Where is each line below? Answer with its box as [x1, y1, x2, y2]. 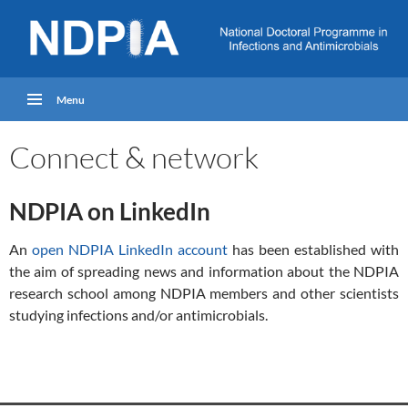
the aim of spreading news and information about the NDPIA [9, 261, 399, 280]
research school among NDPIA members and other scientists [9, 283, 399, 301]
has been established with [228, 240, 399, 258]
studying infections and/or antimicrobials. [9, 305, 268, 323]
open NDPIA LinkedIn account [32, 240, 228, 258]
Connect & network [9, 138, 259, 176]
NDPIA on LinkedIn [9, 196, 210, 226]
